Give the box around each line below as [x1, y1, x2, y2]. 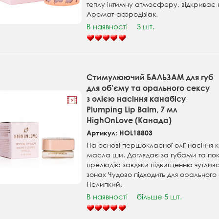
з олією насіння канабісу [87, 94, 186, 104]
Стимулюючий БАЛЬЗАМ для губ [87, 72, 214, 82]
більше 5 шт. [137, 192, 182, 202]
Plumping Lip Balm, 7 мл [87, 105, 178, 114]
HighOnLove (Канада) [87, 115, 172, 125]
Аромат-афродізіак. [87, 9, 158, 19]
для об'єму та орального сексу [87, 83, 210, 93]
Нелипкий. [87, 179, 123, 189]
